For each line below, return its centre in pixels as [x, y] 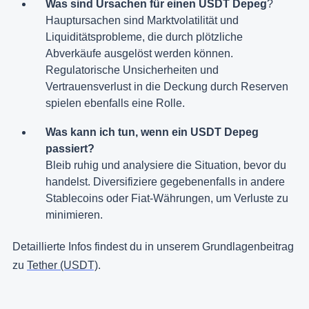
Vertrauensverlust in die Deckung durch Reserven [167, 87]
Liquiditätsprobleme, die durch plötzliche [144, 37]
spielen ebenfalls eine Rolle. [115, 103]
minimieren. [74, 215]
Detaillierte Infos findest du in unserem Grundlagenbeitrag [153, 247]
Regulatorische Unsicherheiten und [132, 70]
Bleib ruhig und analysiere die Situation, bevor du [166, 166]
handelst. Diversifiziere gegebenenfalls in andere [165, 182]
